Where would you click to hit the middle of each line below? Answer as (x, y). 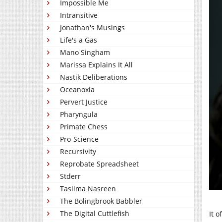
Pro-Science (79, 139)
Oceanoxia (77, 89)
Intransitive (79, 15)
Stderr (70, 176)
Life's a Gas (79, 40)
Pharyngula (79, 114)
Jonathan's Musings (92, 28)
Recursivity (78, 151)
